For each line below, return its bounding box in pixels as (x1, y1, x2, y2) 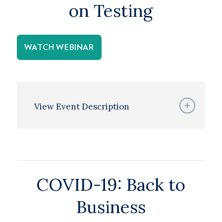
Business (76, 196, 146, 218)
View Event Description (34, 101, 129, 112)
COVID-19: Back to (36, 173, 186, 196)
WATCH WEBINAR (24, 44, 94, 52)
